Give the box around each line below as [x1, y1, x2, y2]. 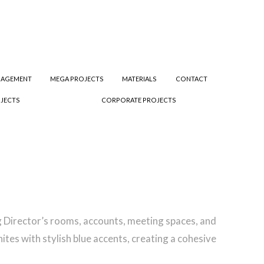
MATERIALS [122, 75, 157, 83]
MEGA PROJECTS [50, 75, 104, 83]
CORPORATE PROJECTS [101, 96, 176, 104]
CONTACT [175, 75, 207, 83]
